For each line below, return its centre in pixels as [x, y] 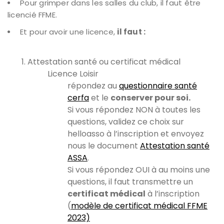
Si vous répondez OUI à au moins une [139, 169]
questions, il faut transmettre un [130, 181]
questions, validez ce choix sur [126, 121]
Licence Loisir [73, 73]
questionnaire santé [158, 85]
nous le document [104, 145]
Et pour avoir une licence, [69, 31]
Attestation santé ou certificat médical [104, 61]
